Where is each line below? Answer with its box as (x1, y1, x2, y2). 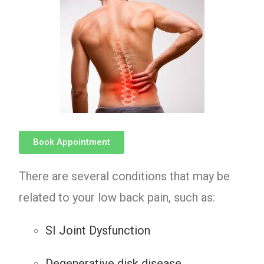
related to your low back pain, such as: (19, 190, 216, 204)
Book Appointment (33, 137, 111, 147)
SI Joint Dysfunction (45, 223, 151, 237)
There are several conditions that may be (19, 169, 230, 183)
